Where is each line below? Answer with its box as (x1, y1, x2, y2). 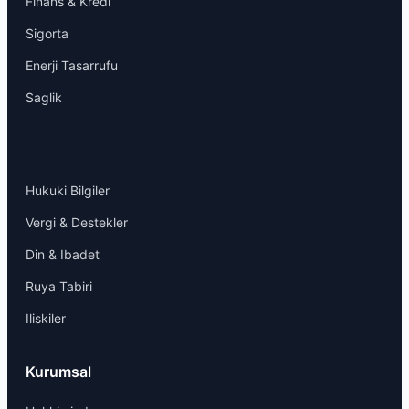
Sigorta (26, 25, 68, 41)
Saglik (26, 89, 62, 105)
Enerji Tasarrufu (26, 57, 118, 73)
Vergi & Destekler (26, 214, 128, 230)
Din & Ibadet (26, 246, 100, 262)
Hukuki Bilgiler (26, 182, 110, 198)
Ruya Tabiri (26, 278, 92, 294)
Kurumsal (26, 362, 91, 381)
